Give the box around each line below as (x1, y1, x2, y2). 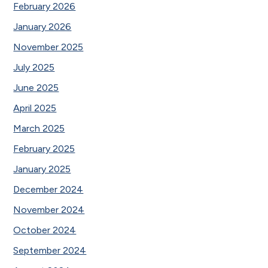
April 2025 (13, 102, 57, 114)
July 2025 (13, 61, 55, 73)
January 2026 (13, 20, 72, 32)
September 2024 (13, 244, 87, 256)
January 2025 (13, 163, 71, 175)
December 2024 (13, 183, 84, 195)
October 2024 (13, 224, 77, 236)
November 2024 (13, 203, 85, 215)
